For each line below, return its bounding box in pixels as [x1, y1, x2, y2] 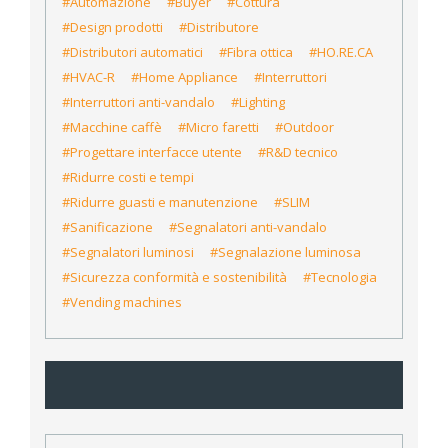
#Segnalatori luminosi [62, 243, 194, 262]
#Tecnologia [303, 268, 377, 287]
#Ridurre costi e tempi [62, 168, 194, 187]
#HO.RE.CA [309, 43, 373, 62]
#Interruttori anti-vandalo [62, 93, 215, 112]
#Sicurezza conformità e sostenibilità [62, 268, 287, 287]
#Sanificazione [62, 218, 153, 237]
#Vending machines [62, 293, 182, 312]
